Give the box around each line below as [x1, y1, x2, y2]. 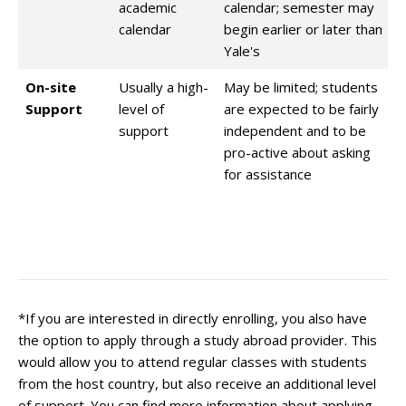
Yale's [224, 42, 260, 61]
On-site [25, 78, 76, 97]
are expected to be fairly [224, 100, 379, 119]
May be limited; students [224, 78, 378, 97]
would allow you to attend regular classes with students [18, 353, 367, 372]
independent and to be [224, 121, 366, 140]
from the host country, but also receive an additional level [18, 374, 376, 393]
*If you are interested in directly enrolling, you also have [18, 309, 367, 328]
